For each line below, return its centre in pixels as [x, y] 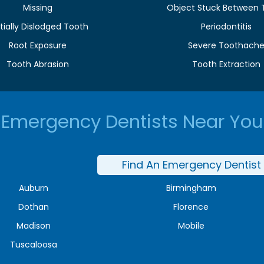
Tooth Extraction [226, 64]
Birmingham [191, 188]
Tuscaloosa [33, 244]
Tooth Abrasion [38, 64]
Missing [38, 7]
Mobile [191, 225]
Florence [191, 207]
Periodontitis [226, 26]
